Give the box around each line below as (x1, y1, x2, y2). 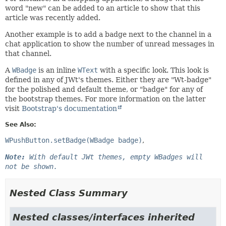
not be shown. (5, 162, 58, 171)
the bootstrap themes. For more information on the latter (5, 94, 206, 103)
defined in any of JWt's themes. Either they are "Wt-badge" (5, 75, 211, 84)
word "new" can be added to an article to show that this (5, 4, 200, 12)
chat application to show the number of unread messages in (5, 39, 214, 48)
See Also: (5, 121, 36, 128)
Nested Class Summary (10, 187, 128, 198)
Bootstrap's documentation (22, 104, 117, 112)
